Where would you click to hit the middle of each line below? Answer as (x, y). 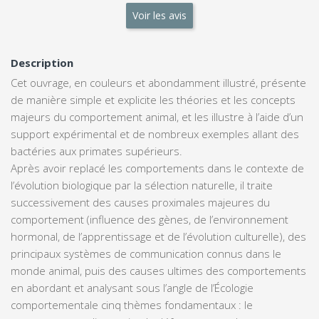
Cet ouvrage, (42, 82)
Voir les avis (159, 16)
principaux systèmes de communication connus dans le (146, 253)
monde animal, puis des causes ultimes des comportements (158, 270)
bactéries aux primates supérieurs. (96, 151)
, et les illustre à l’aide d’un (240, 116)
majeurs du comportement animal (94, 116)
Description (42, 62)
